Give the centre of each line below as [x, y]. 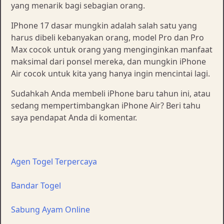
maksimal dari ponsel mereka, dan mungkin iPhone [108, 61]
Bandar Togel [36, 185]
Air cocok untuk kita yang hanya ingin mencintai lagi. [110, 73]
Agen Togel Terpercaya [54, 161]
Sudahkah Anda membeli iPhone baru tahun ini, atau [111, 93]
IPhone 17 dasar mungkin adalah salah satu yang [104, 25]
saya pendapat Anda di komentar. [74, 117]
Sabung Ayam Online [50, 209]
